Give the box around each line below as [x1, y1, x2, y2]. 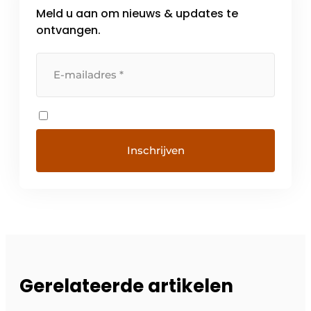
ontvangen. [36, 22, 101, 38]
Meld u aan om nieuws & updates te [36, 5, 238, 22]
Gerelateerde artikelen [19, 274, 233, 299]
